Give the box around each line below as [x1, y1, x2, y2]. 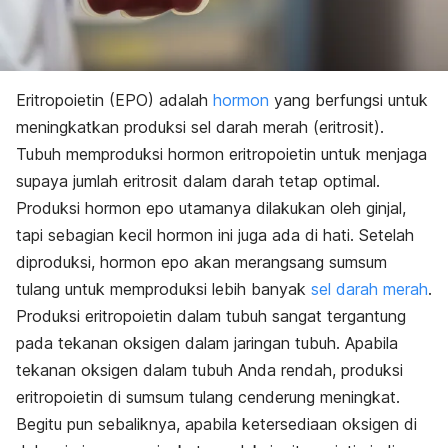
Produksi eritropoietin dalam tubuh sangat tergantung [16, 305, 406, 326]
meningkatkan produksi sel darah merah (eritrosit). [16, 116, 384, 137]
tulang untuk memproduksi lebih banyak [16, 278, 311, 299]
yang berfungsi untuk [269, 89, 428, 110]
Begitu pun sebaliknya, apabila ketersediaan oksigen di [16, 413, 417, 434]
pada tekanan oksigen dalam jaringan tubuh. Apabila [16, 332, 398, 353]
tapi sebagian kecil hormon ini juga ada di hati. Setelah [16, 224, 414, 245]
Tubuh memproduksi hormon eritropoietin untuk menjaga [16, 143, 427, 164]
